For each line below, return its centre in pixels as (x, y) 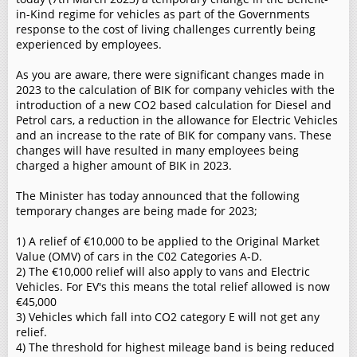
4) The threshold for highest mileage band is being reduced (175, 347)
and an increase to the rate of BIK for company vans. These (174, 135)
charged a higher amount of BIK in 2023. (124, 165)
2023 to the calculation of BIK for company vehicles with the (175, 90)
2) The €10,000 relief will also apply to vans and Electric (163, 271)
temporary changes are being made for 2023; (137, 211)
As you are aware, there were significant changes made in (170, 75)
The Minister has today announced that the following (158, 196)
